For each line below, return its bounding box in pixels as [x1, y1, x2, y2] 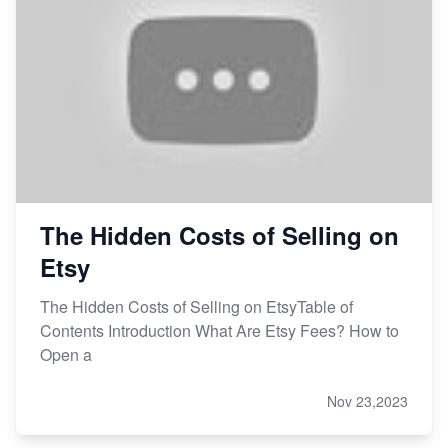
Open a [40, 342, 92, 366]
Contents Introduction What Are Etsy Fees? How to [40, 318, 399, 342]
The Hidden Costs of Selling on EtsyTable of [40, 294, 353, 318]
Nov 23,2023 [327, 390, 408, 411]
